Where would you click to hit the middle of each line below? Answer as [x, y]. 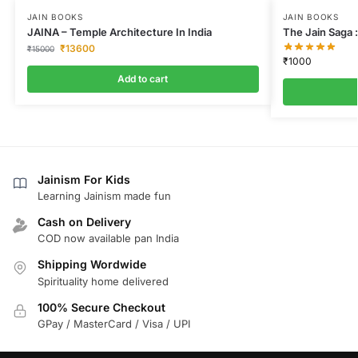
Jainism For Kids [84, 179]
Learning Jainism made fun [104, 196]
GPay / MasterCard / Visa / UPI [114, 324]
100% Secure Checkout [101, 307]
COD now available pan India [108, 239]
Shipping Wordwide [92, 265]
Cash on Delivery [84, 222]
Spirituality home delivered [103, 281]
